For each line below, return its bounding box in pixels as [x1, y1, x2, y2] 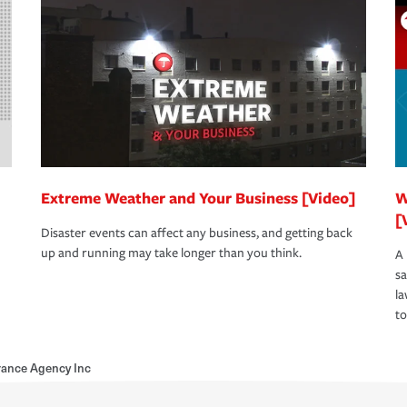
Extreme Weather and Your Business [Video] [41, 187, 355, 209]
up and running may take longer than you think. [41, 245, 302, 262]
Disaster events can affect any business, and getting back [41, 225, 352, 242]
